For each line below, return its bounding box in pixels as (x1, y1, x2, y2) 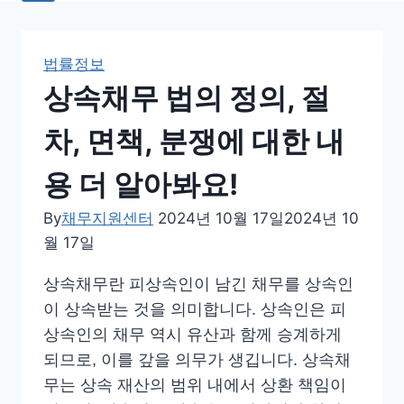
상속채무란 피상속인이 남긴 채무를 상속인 (43, 274, 353, 293)
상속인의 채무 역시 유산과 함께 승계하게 (43, 325, 342, 344)
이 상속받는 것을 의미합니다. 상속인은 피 (43, 299, 346, 318)
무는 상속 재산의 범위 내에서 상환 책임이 (43, 375, 346, 394)
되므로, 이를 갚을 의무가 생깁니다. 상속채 (43, 350, 351, 369)
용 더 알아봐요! (43, 166, 238, 202)
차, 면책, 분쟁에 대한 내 (43, 123, 344, 159)
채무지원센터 (61, 208, 153, 227)
